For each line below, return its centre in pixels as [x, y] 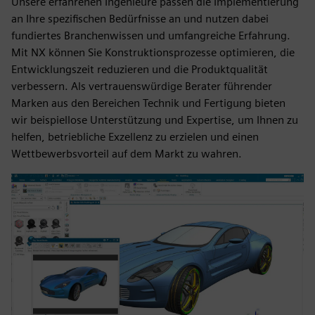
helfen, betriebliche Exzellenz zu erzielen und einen [135, 137]
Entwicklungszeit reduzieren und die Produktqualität [140, 69]
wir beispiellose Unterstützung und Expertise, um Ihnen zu [155, 120]
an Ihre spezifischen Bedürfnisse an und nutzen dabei [140, 19]
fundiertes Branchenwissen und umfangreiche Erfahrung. [151, 36]
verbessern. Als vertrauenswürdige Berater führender [142, 86]
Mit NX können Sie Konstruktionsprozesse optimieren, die [153, 52]
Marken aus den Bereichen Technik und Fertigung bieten [148, 103]
